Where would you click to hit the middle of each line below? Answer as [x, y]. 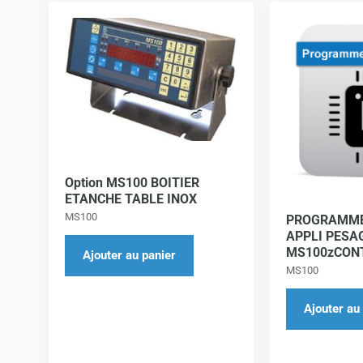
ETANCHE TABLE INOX [131, 199]
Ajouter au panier [129, 256]
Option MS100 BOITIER [132, 183]
